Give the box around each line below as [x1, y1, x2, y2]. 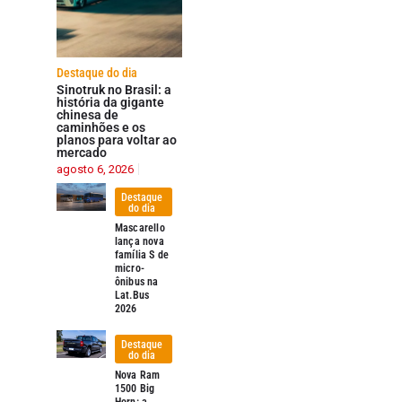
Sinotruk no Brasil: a [56, 82, 171, 97]
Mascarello [114, 221, 165, 234]
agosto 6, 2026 [56, 162, 134, 176]
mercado [56, 144, 107, 160]
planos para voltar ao [56, 132, 177, 147]
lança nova [114, 234, 164, 248]
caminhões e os [56, 119, 145, 135]
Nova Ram [114, 368, 161, 381]
